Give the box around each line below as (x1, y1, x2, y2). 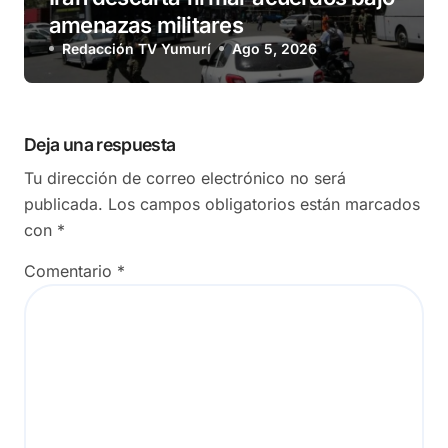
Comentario (24, 261, 117, 282)
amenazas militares (49, 12, 243, 39)
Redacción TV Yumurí (62, 40, 211, 58)
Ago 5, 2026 (232, 40, 317, 58)
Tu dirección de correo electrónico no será (24, 168, 346, 189)
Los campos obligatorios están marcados (108, 194, 420, 215)
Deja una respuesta (24, 134, 176, 156)
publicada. (24, 194, 103, 215)
